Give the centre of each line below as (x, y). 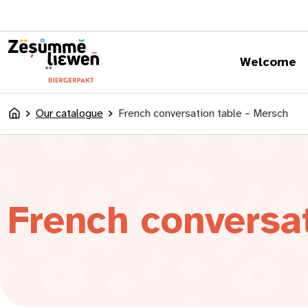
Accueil (25, 119)
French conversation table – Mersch (203, 113)
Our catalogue (69, 113)
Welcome (268, 62)
